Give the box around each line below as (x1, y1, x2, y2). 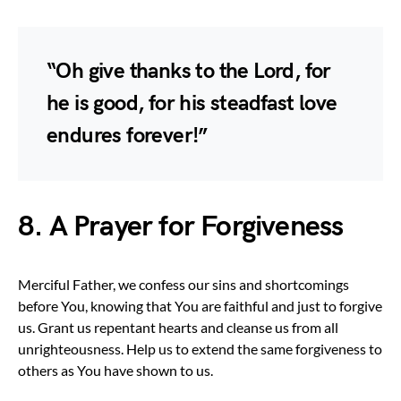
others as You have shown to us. (18, 361, 213, 379)
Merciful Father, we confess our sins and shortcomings (18, 275, 349, 293)
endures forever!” (47, 122, 208, 149)
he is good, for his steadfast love (47, 90, 337, 116)
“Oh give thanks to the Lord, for (47, 57, 331, 84)
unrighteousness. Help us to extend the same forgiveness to (18, 339, 382, 357)
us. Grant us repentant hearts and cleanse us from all (18, 318, 338, 336)
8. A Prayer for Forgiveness (18, 209, 344, 244)
